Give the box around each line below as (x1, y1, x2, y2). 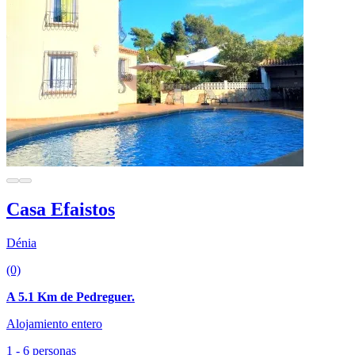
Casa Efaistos (6, 199, 115, 220)
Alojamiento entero (6, 317, 102, 331)
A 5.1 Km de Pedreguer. (6, 290, 135, 304)
